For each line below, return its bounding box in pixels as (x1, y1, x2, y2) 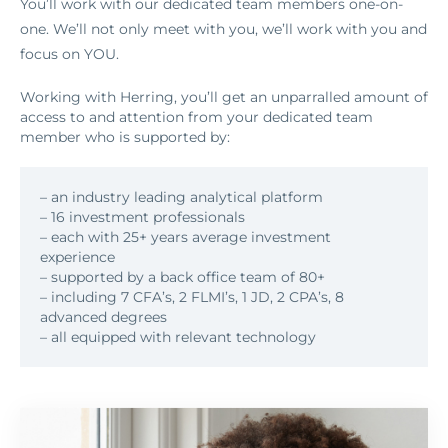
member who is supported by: (20, 128, 230, 147)
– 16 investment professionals (40, 208, 245, 227)
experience (40, 248, 115, 267)
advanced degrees (40, 308, 167, 327)
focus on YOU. (20, 45, 119, 64)
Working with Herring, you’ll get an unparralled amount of (20, 88, 428, 107)
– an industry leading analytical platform (40, 188, 323, 207)
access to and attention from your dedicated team (20, 108, 373, 127)
